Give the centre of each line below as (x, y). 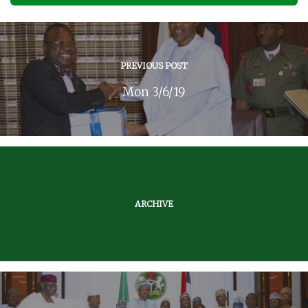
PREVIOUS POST (154, 66)
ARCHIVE (154, 203)
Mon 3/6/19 (154, 92)
